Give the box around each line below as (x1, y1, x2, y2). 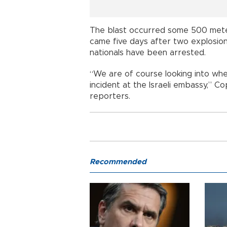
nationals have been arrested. (90, 48, 206, 57)
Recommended (90, 158, 146, 166)
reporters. (90, 92, 130, 100)
